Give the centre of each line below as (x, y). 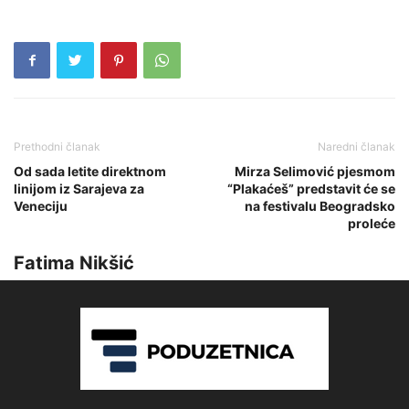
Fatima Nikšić (74, 262)
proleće (372, 223)
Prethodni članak (57, 146)
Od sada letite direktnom (90, 171)
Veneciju (41, 205)
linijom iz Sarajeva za (79, 188)
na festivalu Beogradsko (320, 205)
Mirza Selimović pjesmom (315, 171)
